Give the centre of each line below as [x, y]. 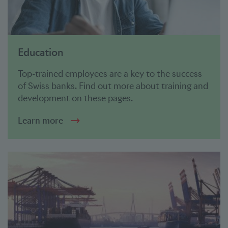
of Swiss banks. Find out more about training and [113, 86]
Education [40, 52]
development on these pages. [75, 98]
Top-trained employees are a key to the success [110, 74]
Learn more [40, 121]
